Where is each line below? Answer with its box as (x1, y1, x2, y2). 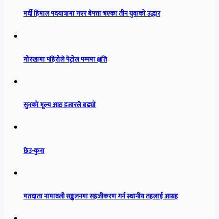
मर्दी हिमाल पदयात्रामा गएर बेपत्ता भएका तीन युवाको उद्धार (23, 8, 160, 20)
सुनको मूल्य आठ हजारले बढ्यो (23, 100, 96, 111)
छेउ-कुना (23, 145, 44, 156)
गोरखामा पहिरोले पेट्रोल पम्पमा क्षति (23, 54, 107, 65)
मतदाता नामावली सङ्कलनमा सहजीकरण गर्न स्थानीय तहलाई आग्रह (23, 191, 178, 202)
